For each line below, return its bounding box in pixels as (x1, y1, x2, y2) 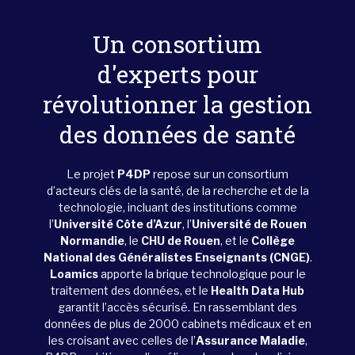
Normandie (60, 234, 124, 247)
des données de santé (59, 119, 296, 150)
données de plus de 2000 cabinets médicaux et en (44, 317, 311, 330)
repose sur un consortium (151, 167, 288, 181)
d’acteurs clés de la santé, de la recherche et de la (46, 184, 309, 197)
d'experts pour (97, 59, 258, 90)
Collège (251, 234, 295, 247)
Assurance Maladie (195, 334, 305, 347)
